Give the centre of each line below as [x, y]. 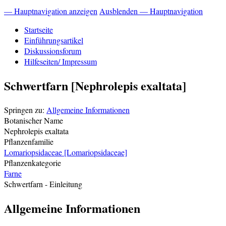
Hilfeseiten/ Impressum [61, 61]
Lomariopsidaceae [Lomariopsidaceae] [66, 152]
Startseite [39, 29]
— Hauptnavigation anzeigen [51, 11]
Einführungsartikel [54, 40]
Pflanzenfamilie [29, 141]
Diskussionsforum [53, 50]
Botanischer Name [34, 120]
